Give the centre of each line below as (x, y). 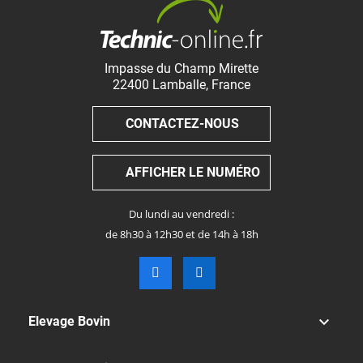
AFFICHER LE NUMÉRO (193, 172)
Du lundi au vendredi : (181, 214)
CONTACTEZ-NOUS (182, 124)
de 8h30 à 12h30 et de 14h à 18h (181, 234)
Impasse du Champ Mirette (181, 68)
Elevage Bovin (69, 321)
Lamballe (179, 85)
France (231, 85)
